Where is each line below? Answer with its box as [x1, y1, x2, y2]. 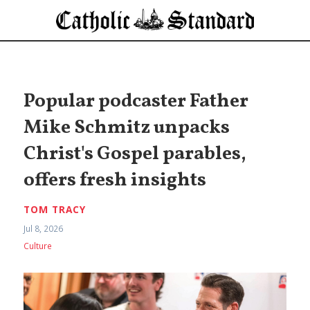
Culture [24, 240, 53, 253]
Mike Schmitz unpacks [24, 115, 230, 142]
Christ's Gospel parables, [24, 141, 247, 168]
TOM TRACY [24, 203, 86, 217]
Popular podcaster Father [24, 89, 249, 116]
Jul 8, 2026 [24, 222, 64, 235]
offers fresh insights [24, 167, 207, 194]
